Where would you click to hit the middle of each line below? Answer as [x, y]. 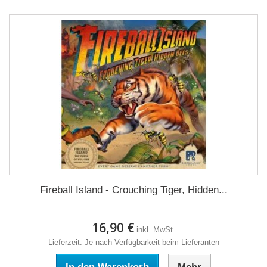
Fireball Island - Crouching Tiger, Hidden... [133, 190]
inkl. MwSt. [156, 230]
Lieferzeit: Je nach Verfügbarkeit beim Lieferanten [133, 242]
